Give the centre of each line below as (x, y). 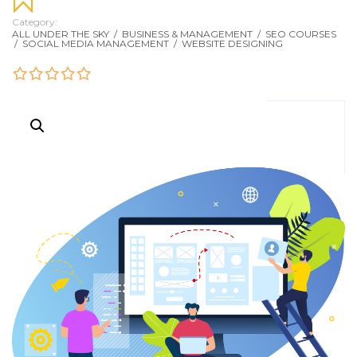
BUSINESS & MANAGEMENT (188, 33)
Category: (35, 22)
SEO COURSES (301, 33)
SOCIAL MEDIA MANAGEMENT (97, 43)
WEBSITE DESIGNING (232, 43)
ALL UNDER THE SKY (62, 33)
